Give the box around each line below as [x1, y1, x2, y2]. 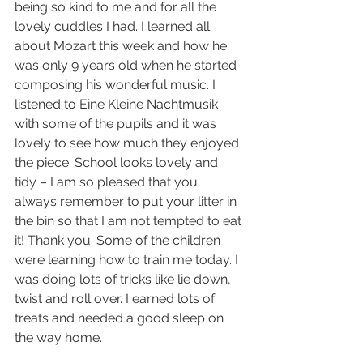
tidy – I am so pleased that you [15, 174, 201, 190]
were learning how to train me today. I [15, 252, 241, 267]
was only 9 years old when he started [15, 58, 240, 73]
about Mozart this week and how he [15, 38, 230, 53]
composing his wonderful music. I [15, 77, 219, 92]
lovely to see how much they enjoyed [15, 135, 242, 151]
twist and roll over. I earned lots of [15, 291, 218, 306]
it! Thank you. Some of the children [15, 233, 224, 248]
